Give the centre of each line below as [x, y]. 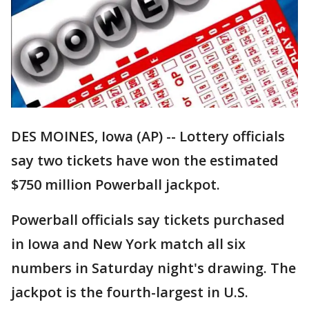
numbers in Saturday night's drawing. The [153, 268]
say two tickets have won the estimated [145, 161]
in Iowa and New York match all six [128, 244]
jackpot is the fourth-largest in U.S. [130, 292]
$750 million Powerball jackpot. [116, 185]
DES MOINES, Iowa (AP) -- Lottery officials [148, 137]
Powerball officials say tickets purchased [148, 220]
